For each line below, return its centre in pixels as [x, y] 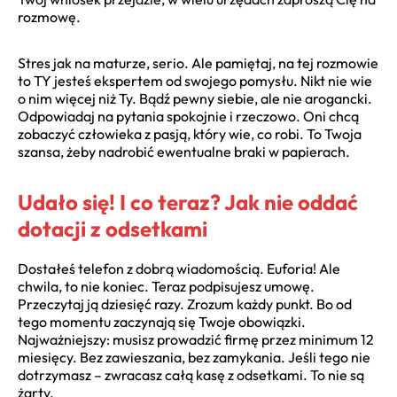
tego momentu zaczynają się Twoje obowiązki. [162, 322]
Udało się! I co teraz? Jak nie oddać [188, 202]
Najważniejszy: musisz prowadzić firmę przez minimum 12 [196, 340]
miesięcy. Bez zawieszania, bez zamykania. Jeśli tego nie [194, 358]
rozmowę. [49, 17]
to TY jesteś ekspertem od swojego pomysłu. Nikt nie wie [195, 81]
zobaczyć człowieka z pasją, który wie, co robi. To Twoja [190, 134]
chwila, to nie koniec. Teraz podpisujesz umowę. [166, 287]
